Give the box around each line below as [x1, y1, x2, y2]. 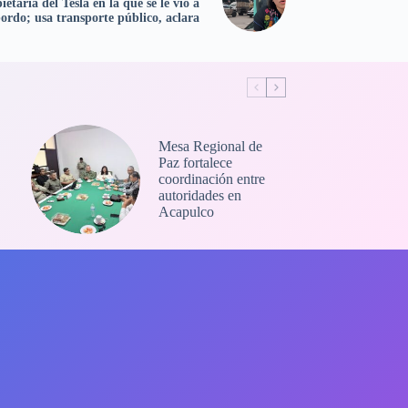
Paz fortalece [158, 155, 232, 171]
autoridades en [158, 188, 241, 204]
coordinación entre [158, 171, 265, 188]
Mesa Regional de [158, 138, 262, 155]
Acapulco [158, 204, 214, 220]
